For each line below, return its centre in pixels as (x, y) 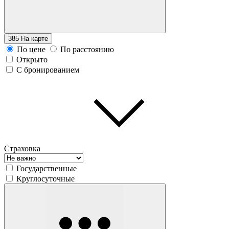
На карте (35, 38)
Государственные (47, 168)
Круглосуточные (45, 178)
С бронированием (48, 70)
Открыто (32, 59)
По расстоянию (87, 49)
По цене (31, 49)
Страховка (22, 148)
